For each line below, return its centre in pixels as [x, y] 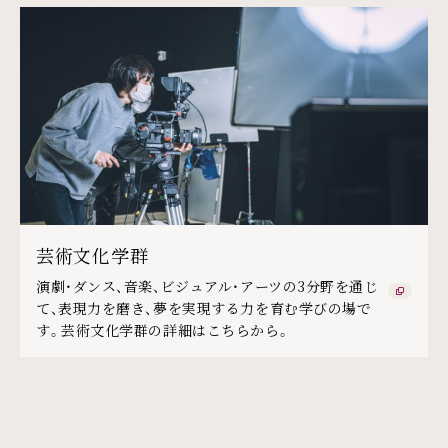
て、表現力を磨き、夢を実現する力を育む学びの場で [204, 307]
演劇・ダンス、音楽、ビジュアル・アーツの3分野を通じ [207, 285]
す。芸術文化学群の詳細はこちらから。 [163, 329]
